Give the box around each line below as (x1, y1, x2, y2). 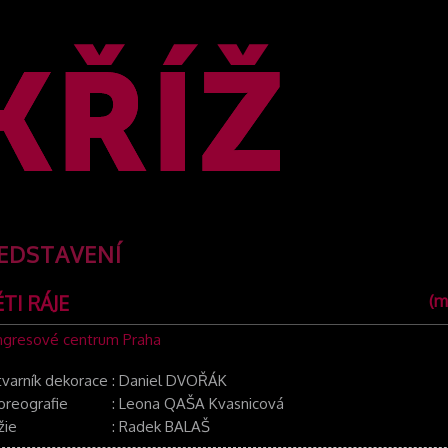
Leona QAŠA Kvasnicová (118, 394, 284, 413)
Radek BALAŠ (118, 417, 210, 436)
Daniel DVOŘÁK (118, 371, 227, 390)
